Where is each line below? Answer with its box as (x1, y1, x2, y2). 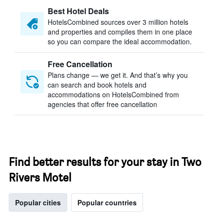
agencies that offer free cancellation (48, 99, 157, 109)
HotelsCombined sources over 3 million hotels (48, 17, 188, 27)
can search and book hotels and (48, 80, 146, 90)
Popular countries (77, 198, 137, 207)
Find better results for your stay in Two (9, 155, 201, 169)
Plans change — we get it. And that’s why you (48, 70, 188, 80)
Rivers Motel (9, 170, 72, 184)
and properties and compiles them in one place (48, 27, 192, 36)
